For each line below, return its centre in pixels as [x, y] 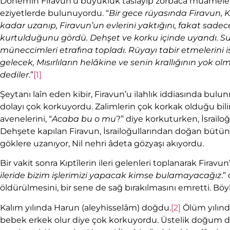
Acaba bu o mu [84, 119]
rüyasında [166, 13]
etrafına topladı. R [97, 50]
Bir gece [127, 13]
